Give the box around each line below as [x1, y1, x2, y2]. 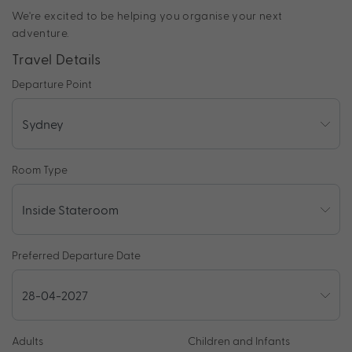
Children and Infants [188, 334, 290, 348]
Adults [12, 334, 43, 348]
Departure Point [12, 77, 92, 91]
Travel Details [12, 50, 101, 68]
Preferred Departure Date [12, 248, 141, 262]
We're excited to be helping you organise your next [12, 9, 283, 23]
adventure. [12, 26, 70, 40]
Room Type [12, 163, 68, 177]
